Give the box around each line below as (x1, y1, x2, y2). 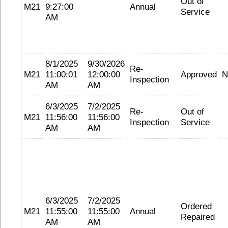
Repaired (181, 212, 215, 222)
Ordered (181, 201, 212, 211)
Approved (181, 69, 217, 79)
